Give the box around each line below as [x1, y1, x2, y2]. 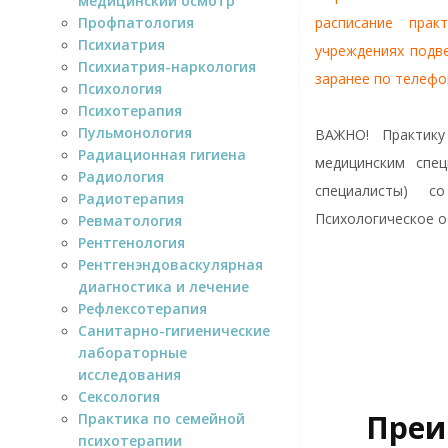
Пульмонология [78, 122, 192, 142]
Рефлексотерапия [78, 298, 207, 318]
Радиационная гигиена [78, 144, 246, 164]
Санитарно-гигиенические [78, 320, 270, 340]
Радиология [78, 166, 164, 186]
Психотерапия [78, 100, 182, 120]
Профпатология [78, 12, 194, 32]
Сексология [78, 386, 160, 406]
